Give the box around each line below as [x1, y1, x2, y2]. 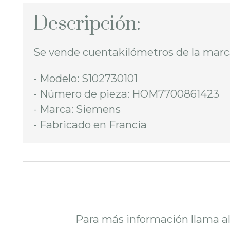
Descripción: [33, 12, 141, 37]
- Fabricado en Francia [33, 118, 147, 131]
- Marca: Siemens [33, 103, 121, 116]
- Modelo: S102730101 [33, 72, 138, 85]
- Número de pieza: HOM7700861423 [33, 87, 219, 101]
